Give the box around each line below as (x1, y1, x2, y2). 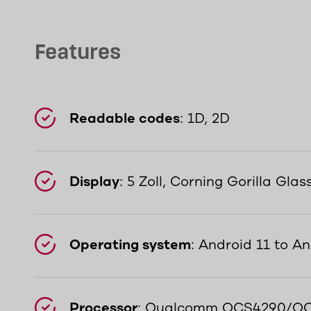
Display (69, 174, 119, 190)
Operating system (69, 237, 191, 253)
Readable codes (69, 111, 180, 127)
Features (35, 43, 121, 64)
